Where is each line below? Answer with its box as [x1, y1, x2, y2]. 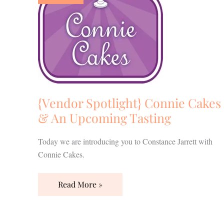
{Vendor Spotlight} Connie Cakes [38, 94, 221, 111]
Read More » [58, 179, 102, 190]
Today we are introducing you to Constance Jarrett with [38, 136, 212, 147]
